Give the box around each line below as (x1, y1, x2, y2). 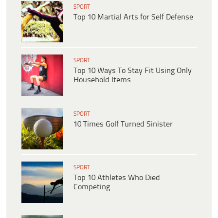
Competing (73, 182, 110, 191)
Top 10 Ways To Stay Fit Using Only (73, 66, 192, 75)
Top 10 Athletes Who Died (73, 173, 160, 182)
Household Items (73, 75, 131, 84)
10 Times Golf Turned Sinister (73, 120, 173, 128)
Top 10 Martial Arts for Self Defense (73, 13, 193, 21)
